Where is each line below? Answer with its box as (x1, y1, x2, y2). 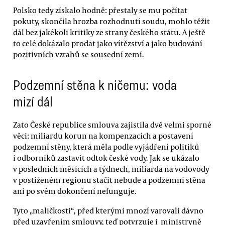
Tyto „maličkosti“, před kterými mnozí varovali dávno (13, 205, 203, 216)
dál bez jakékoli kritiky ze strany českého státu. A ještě (13, 27, 205, 37)
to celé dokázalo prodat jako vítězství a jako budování (13, 38, 202, 48)
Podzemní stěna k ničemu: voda (13, 76, 177, 94)
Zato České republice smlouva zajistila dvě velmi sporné (13, 119, 211, 130)
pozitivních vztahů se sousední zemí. (13, 49, 144, 59)
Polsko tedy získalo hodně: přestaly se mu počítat (13, 5, 187, 15)
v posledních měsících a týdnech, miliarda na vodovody (13, 163, 209, 174)
